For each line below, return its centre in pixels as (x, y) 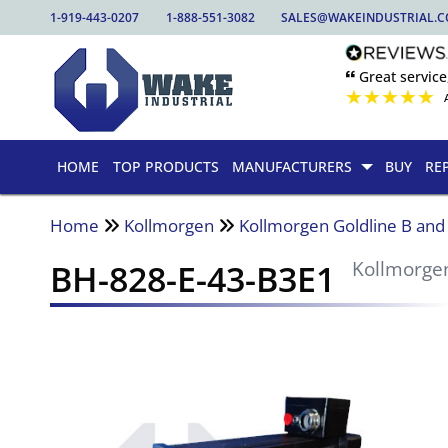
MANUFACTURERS (292, 167)
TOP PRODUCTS (165, 167)
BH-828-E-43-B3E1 (193, 278)
